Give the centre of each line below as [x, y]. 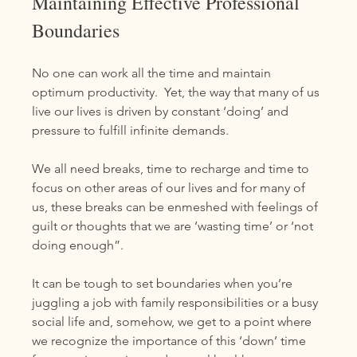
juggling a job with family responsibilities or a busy [177, 302]
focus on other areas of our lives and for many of [171, 187]
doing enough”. [80, 245]
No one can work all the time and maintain [153, 73]
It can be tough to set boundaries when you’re [164, 283]
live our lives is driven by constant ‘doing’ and [162, 111]
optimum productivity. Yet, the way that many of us [178, 92]
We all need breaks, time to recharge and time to [173, 168]
